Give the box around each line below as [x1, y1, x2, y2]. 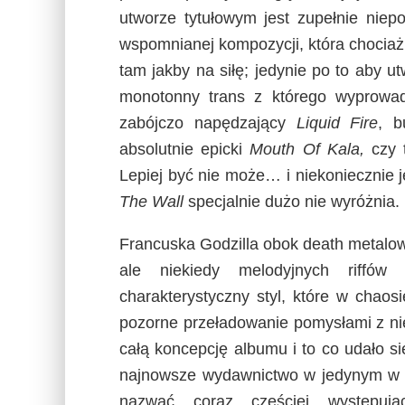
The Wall [119, 193, 184, 211]
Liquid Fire [296, 114, 379, 132]
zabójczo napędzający [119, 114, 297, 132]
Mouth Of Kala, [250, 140, 372, 158]
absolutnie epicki [119, 140, 250, 158]
